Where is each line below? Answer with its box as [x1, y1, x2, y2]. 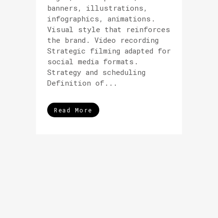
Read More [54, 106, 92, 114]
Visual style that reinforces [47, 24, 170, 34]
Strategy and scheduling [47, 67, 145, 77]
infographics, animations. [47, 14, 155, 23]
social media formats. [47, 56, 138, 66]
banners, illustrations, [47, 3, 147, 13]
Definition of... [47, 78, 117, 88]
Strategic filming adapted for [47, 46, 171, 55]
